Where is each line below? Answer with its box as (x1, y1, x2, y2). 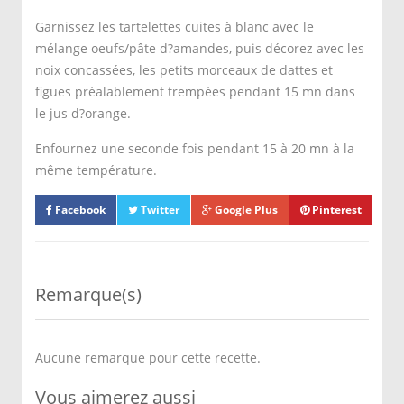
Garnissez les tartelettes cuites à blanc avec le (35, 18, 314, 35)
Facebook (52, 202, 106, 217)
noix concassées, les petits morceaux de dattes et (35, 61, 333, 78)
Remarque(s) (35, 282, 142, 307)
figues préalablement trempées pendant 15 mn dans (35, 83, 355, 100)
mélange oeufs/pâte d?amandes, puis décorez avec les (35, 40, 364, 57)
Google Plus (212, 202, 278, 217)
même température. (35, 161, 157, 179)
